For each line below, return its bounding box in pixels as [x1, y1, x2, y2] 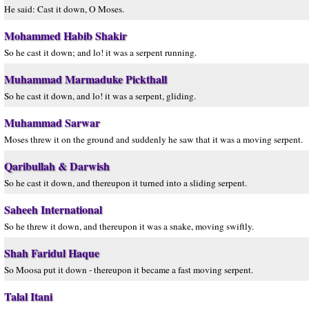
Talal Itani [4, 288, 52, 304]
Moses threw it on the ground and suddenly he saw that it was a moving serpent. [4, 133, 303, 146]
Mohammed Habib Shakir [4, 28, 127, 43]
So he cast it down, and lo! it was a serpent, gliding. [4, 90, 196, 102]
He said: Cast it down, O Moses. [4, 3, 124, 15]
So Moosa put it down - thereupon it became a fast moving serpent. [4, 263, 253, 276]
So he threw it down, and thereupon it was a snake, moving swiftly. [4, 220, 254, 232]
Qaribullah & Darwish [4, 158, 110, 174]
